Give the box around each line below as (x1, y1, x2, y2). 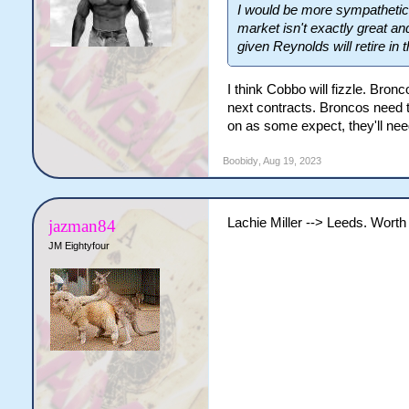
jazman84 (47, 215, 116, 236)
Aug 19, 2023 (262, 154, 321, 166)
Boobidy (222, 154, 258, 166)
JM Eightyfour (47, 239, 110, 251)
